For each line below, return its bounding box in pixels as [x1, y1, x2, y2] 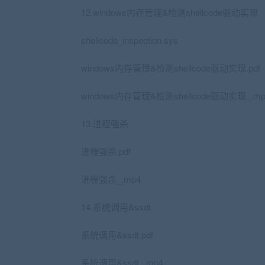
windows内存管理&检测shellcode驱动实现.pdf [81, 62, 260, 74]
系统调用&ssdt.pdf [81, 228, 153, 241]
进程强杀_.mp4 [81, 173, 141, 185]
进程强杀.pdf [81, 145, 131, 157]
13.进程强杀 [81, 117, 128, 130]
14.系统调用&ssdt [81, 201, 151, 213]
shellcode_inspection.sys [81, 34, 178, 46]
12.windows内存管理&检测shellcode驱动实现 [81, 6, 258, 18]
